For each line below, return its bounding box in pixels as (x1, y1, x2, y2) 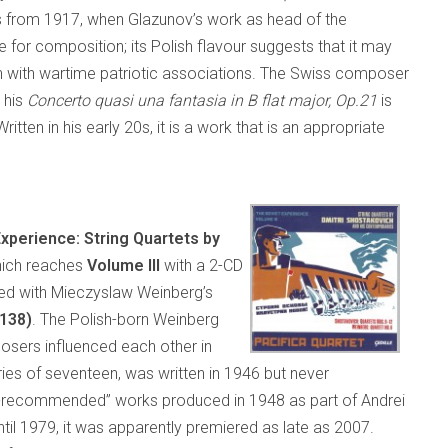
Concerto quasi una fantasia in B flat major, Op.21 (27, 91, 377, 110)
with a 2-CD (160, 256, 243, 275)
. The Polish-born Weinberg (32, 310, 219, 329)
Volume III (87, 256, 160, 275)
